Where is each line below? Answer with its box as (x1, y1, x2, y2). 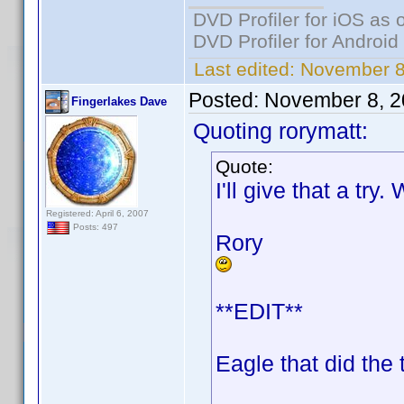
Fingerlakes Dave (71, 95, 167, 108)
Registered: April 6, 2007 (46, 208, 149, 218)
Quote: (216, 156, 273, 177)
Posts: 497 (70, 222, 118, 233)
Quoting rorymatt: (193, 118, 368, 143)
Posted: (188, 88, 264, 112)
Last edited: (188, 59, 300, 79)
